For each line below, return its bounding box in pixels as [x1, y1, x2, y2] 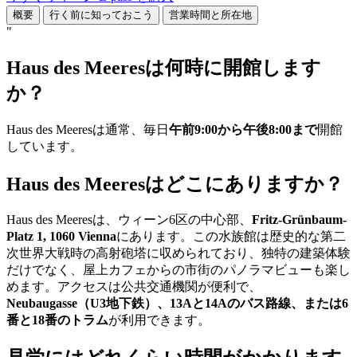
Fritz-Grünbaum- [252, 213, 347, 227]
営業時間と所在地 [169, 8, 252, 21]
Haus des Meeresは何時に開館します [6, 57, 321, 78]
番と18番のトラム [6, 313, 108, 328]
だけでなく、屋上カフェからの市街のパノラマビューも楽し [6, 263, 351, 277]
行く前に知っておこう [49, 8, 153, 21]
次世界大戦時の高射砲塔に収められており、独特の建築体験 [6, 246, 351, 261]
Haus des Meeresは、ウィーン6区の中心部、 [6, 213, 252, 227]
